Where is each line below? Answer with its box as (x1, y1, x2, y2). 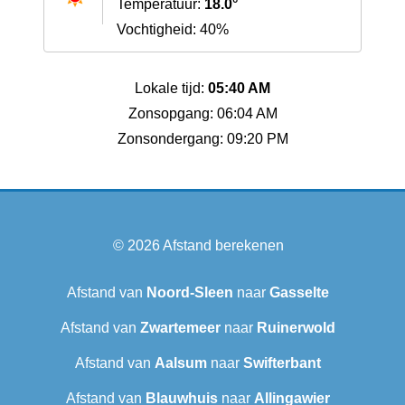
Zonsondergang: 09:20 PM (117, 131, 288, 147)
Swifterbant (243, 355, 321, 372)
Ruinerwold (257, 320, 335, 336)
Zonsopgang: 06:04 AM (127, 106, 278, 122)
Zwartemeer (140, 320, 221, 336)
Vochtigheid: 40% (117, 22, 229, 38)
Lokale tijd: (135, 80, 208, 97)
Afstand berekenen (162, 238, 284, 254)
